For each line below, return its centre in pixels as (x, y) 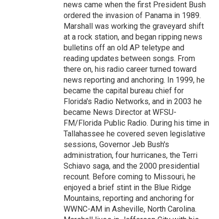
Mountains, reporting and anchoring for (129, 198)
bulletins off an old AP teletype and (124, 47)
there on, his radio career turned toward (130, 69)
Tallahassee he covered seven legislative (134, 133)
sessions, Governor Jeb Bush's (116, 144)
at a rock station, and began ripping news (133, 37)
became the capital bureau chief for (124, 90)
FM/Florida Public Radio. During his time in (136, 123)
